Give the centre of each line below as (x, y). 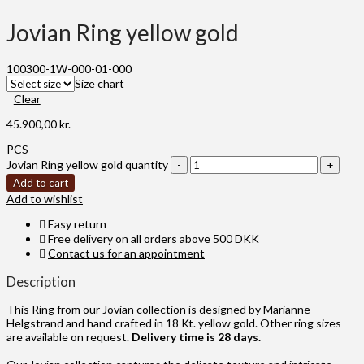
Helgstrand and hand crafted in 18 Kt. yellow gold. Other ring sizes (174, 323)
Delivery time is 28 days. (196, 337)
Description (41, 281)
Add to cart (41, 182)
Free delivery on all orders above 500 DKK (152, 238)
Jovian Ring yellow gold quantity (87, 164)
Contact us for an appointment (126, 253)
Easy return (76, 223)
